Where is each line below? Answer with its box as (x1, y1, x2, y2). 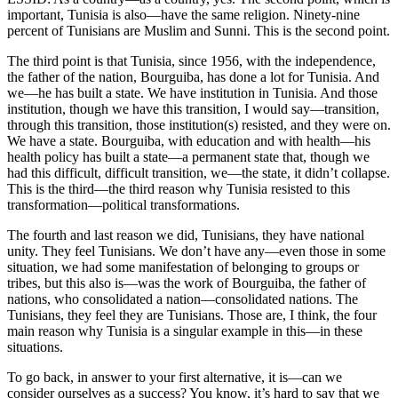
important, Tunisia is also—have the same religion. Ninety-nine (7, 6, 360, 22)
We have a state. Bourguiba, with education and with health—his (7, 132, 370, 148)
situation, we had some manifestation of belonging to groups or (7, 259, 359, 275)
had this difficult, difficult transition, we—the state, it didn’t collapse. (7, 164, 390, 180)
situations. (7, 338, 63, 354)
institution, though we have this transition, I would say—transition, (7, 100, 379, 116)
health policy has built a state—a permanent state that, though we (7, 148, 370, 164)
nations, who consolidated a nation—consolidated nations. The (7, 291, 358, 306)
